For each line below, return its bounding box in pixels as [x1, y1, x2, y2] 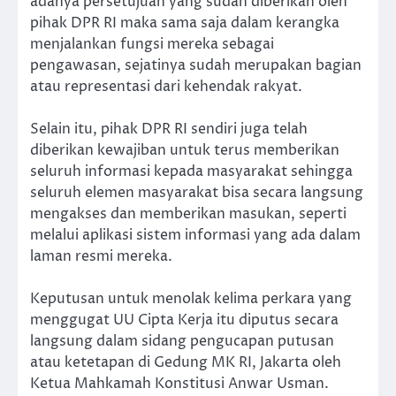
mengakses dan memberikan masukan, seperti [30, 204, 346, 225]
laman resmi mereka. [30, 247, 172, 267]
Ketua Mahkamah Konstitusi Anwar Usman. [30, 374, 329, 394]
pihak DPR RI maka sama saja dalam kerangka [30, 13, 339, 34]
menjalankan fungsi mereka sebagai [30, 34, 274, 55]
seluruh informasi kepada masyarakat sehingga [30, 162, 353, 182]
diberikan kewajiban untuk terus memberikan [30, 141, 339, 161]
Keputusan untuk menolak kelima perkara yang [30, 289, 352, 309]
